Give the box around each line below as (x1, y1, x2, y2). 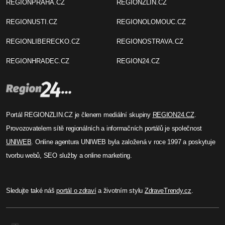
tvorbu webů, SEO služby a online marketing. (6, 151, 132, 159)
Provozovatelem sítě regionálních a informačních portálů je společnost (6, 124, 202, 132)
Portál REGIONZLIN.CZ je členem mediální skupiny (6, 110, 153, 119)
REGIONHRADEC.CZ (6, 57, 69, 65)
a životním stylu (96, 186, 145, 194)
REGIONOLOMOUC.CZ (116, 18, 186, 26)
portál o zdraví (56, 186, 96, 194)
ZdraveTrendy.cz (144, 186, 191, 194)
